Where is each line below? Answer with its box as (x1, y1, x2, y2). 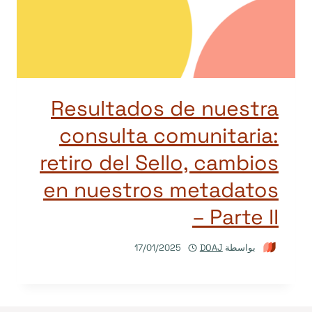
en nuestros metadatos (43, 175, 279, 203)
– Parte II (192, 203, 279, 231)
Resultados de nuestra (51, 94, 279, 122)
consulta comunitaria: (59, 121, 279, 149)
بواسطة (225, 241, 256, 253)
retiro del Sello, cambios (40, 148, 279, 176)
